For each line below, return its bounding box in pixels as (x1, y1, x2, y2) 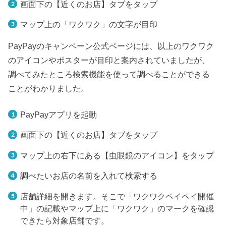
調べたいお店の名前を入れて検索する (20, 171, 157, 181)
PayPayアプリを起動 (20, 109, 97, 119)
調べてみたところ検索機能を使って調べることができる (8, 69, 210, 79)
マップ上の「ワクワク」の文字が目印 (20, 20, 157, 29)
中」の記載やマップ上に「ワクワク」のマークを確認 (20, 203, 214, 213)
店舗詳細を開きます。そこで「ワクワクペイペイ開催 (20, 191, 214, 201)
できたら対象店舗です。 (20, 215, 109, 225)
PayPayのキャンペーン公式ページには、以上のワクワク (8, 41, 214, 50)
